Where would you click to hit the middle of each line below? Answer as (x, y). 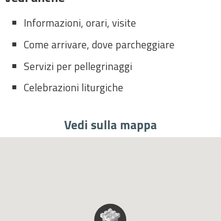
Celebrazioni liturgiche (74, 88)
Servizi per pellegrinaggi (79, 66)
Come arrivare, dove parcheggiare (99, 44)
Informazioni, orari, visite (80, 22)
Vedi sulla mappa (110, 125)
